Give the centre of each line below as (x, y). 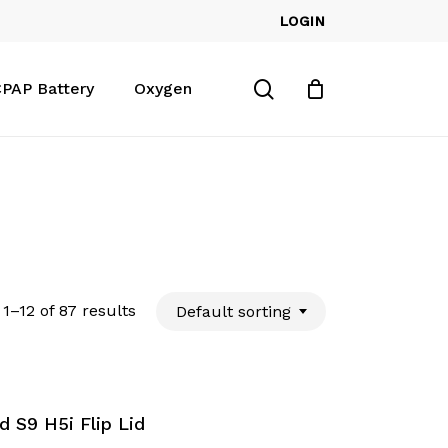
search (304, 87)
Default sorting (233, 311)
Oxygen (163, 88)
